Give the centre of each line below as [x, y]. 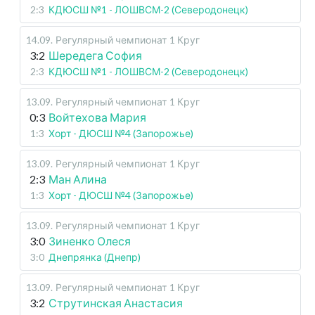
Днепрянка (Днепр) [95, 257]
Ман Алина [78, 179]
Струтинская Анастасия [116, 303]
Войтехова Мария [97, 117]
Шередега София [95, 56]
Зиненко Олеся [90, 241]
